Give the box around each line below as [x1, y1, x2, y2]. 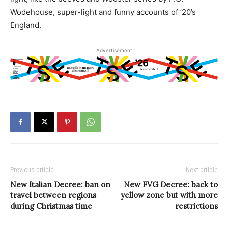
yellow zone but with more [121, 190, 218, 200]
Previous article [10, 166, 54, 174]
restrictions [175, 201, 218, 211]
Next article [186, 166, 218, 174]
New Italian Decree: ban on [10, 179, 110, 189]
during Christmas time [10, 201, 92, 211]
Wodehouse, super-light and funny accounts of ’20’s [10, 7, 196, 17]
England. [10, 20, 43, 30]
